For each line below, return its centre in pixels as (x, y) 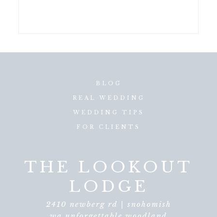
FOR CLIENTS (108, 127)
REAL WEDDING (108, 98)
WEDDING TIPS (108, 113)
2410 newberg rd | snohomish (108, 204)
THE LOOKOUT (108, 167)
